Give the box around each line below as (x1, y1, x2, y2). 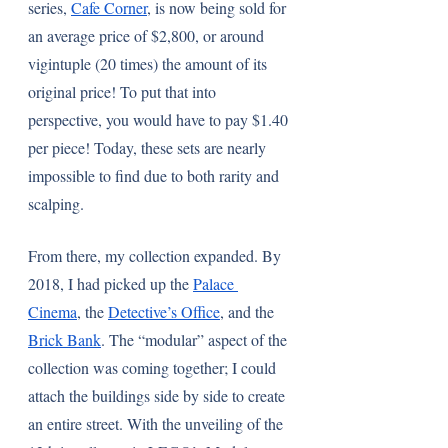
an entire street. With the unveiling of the (28, 413, 287, 434)
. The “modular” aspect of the (101, 329, 291, 350)
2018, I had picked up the (28, 273, 193, 294)
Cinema (28, 301, 77, 322)
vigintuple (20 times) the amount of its (28, 53, 271, 74)
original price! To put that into (28, 81, 220, 102)
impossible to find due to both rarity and (28, 165, 283, 186)
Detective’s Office (108, 301, 220, 322)
